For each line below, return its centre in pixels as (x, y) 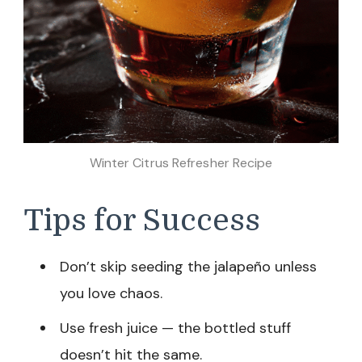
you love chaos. (111, 294)
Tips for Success (142, 220)
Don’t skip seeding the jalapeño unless (188, 267)
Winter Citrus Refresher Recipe (181, 162)
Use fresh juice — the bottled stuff (175, 328)
